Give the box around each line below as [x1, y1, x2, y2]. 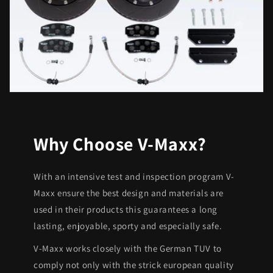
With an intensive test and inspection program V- [34, 170, 235, 182]
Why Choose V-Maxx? [34, 131, 207, 156]
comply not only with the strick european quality [34, 258, 234, 271]
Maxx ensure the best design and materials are [34, 186, 224, 199]
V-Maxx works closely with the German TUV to [34, 242, 222, 254]
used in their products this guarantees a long [34, 203, 218, 215]
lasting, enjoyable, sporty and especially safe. [34, 219, 222, 232]
